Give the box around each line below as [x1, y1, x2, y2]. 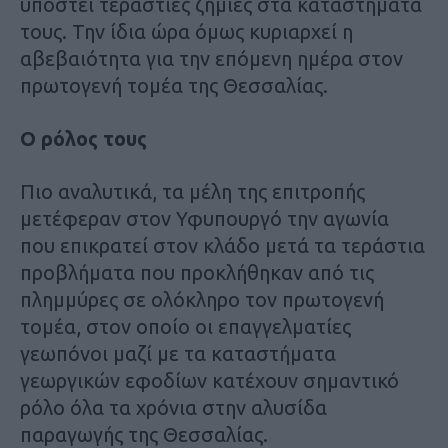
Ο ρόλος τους [20, 127, 147, 151]
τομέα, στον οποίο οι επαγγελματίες [20, 315, 351, 339]
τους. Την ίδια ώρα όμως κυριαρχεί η [20, 20, 353, 44]
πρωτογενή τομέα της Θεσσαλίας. [20, 74, 328, 98]
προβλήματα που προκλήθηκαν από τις [20, 261, 374, 285]
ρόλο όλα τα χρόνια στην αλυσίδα [20, 396, 327, 420]
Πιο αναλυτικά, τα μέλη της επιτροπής [20, 180, 365, 204]
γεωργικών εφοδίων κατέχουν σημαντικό [20, 369, 399, 393]
